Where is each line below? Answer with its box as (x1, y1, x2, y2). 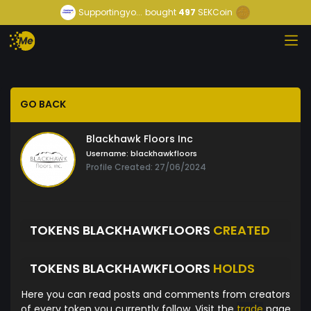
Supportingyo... (78, 6, 142, 18)
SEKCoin (198, 6, 233, 18)
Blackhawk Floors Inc (86, 132, 193, 146)
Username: (86, 148, 128, 160)
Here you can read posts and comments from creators (21, 287, 290, 302)
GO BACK (20, 97, 66, 112)
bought (145, 6, 176, 18)
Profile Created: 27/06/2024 (86, 161, 206, 174)
